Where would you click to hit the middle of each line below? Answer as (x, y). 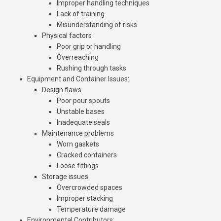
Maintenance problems (78, 133)
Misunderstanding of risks (97, 25)
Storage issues (65, 177)
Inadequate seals (83, 123)
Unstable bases (81, 112)
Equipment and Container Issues (77, 79)
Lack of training (81, 14)
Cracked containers (87, 155)
